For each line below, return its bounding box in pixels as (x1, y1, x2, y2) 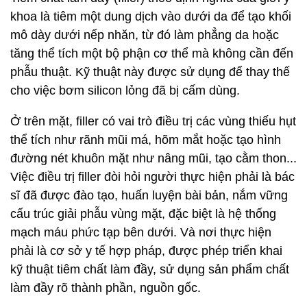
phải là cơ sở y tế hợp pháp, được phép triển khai (10, 244, 282, 258)
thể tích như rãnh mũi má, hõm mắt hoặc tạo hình (10, 133, 281, 147)
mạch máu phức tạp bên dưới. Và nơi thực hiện (10, 225, 271, 239)
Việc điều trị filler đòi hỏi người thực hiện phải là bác (10, 170, 295, 184)
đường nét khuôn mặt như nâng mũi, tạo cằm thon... (10, 151, 297, 165)
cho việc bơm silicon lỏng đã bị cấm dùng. (10, 84, 240, 97)
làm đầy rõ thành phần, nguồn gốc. (10, 281, 201, 295)
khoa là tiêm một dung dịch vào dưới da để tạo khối (10, 10, 291, 23)
